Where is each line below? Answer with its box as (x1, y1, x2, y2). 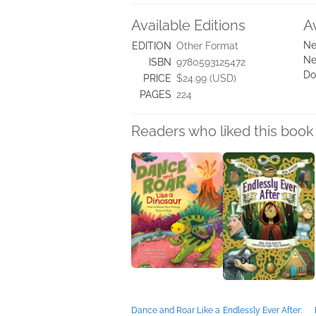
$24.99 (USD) (176, 72, 236, 84)
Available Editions (131, 16, 245, 34)
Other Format (176, 39, 238, 51)
